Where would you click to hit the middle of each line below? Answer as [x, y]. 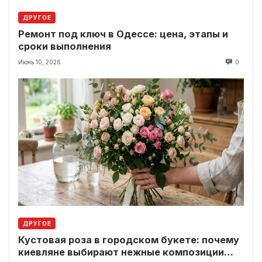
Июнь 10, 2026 [39, 62]
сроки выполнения [65, 46]
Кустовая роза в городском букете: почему [129, 240]
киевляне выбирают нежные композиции [121, 252]
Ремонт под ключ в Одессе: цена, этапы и [123, 34]
